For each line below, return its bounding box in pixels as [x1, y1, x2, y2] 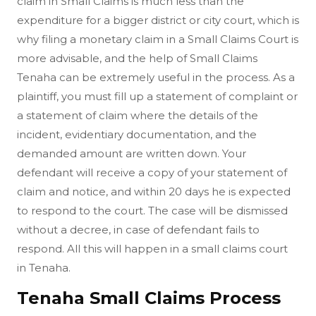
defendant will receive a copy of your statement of [17, 165, 287, 179]
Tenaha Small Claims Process [17, 287, 281, 308]
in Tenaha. [17, 260, 71, 274]
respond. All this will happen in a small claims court [17, 241, 288, 255]
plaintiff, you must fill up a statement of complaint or [17, 89, 298, 103]
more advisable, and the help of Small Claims [17, 51, 257, 65]
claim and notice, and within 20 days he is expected [17, 184, 291, 198]
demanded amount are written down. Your [17, 146, 246, 160]
